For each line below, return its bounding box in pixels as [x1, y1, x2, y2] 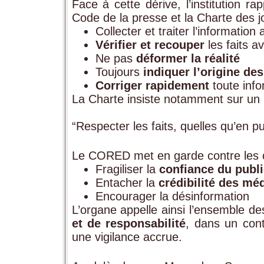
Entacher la [95, 176, 159, 189]
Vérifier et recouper [95, 38, 204, 51]
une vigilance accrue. [71, 230, 182, 243]
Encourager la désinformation [95, 189, 249, 203]
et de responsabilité [71, 216, 186, 230]
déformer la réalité [136, 51, 240, 65]
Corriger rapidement [95, 78, 209, 92]
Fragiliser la [95, 162, 159, 176]
